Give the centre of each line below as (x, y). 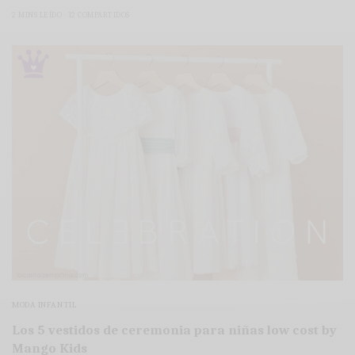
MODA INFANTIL (45, 305)
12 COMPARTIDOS (99, 15)
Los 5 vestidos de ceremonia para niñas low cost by (174, 330)
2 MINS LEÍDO (37, 15)
